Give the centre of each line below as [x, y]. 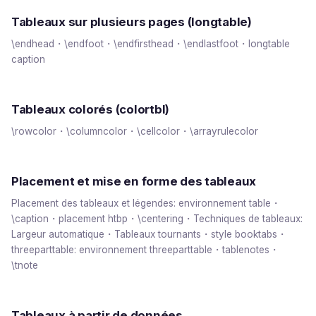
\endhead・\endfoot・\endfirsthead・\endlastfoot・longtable [151, 44]
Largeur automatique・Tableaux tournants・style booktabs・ [149, 234]
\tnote [25, 265]
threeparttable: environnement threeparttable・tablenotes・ [145, 249]
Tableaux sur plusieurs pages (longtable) [132, 22]
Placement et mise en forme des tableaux [134, 181]
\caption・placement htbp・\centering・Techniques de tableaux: [157, 218]
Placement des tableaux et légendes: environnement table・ [146, 203]
